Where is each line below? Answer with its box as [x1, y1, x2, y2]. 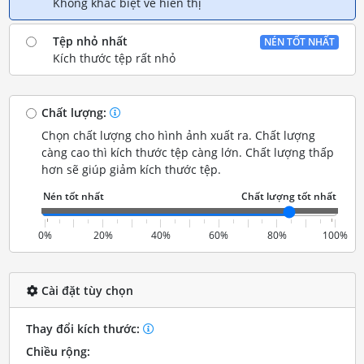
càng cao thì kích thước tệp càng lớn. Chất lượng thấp [41, 145, 335, 160]
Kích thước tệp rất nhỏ [52, 50, 175, 66]
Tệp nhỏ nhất [52, 33, 128, 49]
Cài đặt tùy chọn [37, 282, 133, 298]
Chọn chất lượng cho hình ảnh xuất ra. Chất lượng [41, 128, 316, 143]
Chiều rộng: [25, 344, 90, 359]
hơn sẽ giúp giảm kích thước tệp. [41, 162, 222, 177]
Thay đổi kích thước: [25, 321, 143, 336]
